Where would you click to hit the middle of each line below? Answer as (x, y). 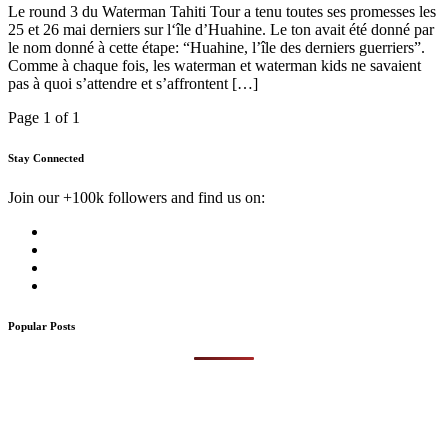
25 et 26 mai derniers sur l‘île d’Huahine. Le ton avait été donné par (221, 30)
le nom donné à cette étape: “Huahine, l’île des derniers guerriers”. (216, 48)
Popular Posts (41, 326)
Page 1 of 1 (44, 118)
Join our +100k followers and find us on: (136, 198)
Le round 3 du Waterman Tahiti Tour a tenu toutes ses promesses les (222, 12)
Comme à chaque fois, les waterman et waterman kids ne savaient (214, 66)
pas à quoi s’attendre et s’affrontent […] (133, 84)
